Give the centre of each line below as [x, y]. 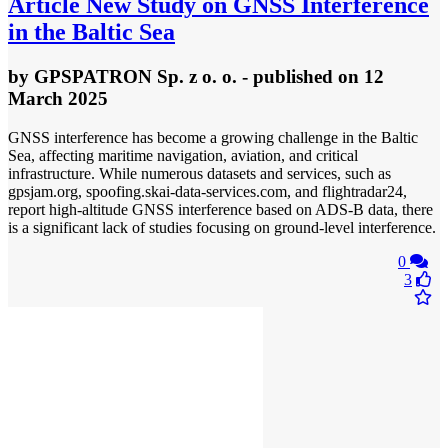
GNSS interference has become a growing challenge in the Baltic [213, 137]
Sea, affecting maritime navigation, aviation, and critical [183, 155]
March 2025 [58, 99]
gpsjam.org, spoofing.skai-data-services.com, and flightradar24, [207, 191]
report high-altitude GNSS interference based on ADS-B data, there [220, 209]
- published [287, 77]
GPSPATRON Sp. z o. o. [135, 77]
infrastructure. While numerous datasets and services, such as [199, 173]
